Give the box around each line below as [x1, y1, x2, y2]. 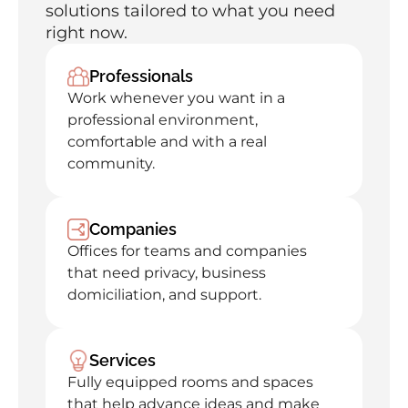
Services [89, 351, 156, 370]
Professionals [89, 66, 193, 86]
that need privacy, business [67, 264, 266, 281]
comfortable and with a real [67, 133, 267, 150]
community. [67, 155, 155, 172]
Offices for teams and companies [67, 242, 307, 260]
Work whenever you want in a [67, 89, 285, 107]
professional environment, [67, 111, 258, 128]
